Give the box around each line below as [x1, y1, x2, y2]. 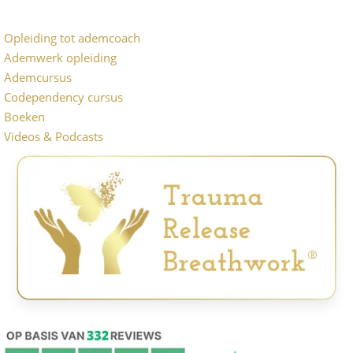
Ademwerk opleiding [4, 50, 117, 66]
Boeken [4, 109, 45, 125]
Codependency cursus [4, 89, 123, 106]
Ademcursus [4, 69, 72, 86]
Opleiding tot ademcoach [4, 30, 140, 46]
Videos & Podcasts [4, 128, 103, 145]
